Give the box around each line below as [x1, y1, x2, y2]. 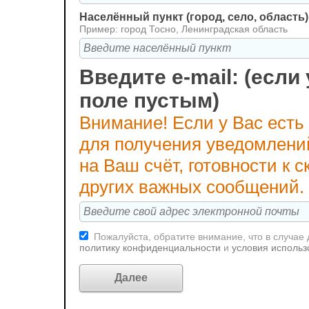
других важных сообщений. [79, 177, 304, 197]
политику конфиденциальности [79, 242, 223, 253]
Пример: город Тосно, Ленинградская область [79, 23, 288, 34]
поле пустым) [79, 89, 219, 112]
